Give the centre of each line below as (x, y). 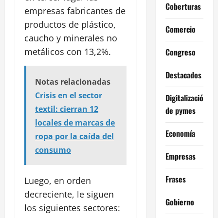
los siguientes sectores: (72, 208)
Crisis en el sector (69, 96)
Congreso (180, 52)
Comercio (180, 29)
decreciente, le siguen (69, 194)
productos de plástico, (70, 25)
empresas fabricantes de (75, 11)
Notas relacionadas (73, 82)
